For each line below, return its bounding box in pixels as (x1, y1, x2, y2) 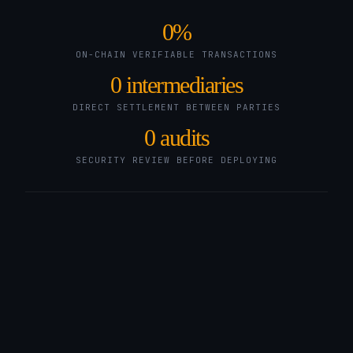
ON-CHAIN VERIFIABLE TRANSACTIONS (76, 49, 277, 60)
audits (154, 124, 209, 151)
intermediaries (121, 72, 243, 98)
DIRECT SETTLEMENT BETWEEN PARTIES (72, 102, 281, 113)
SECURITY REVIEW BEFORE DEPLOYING (76, 154, 277, 165)
